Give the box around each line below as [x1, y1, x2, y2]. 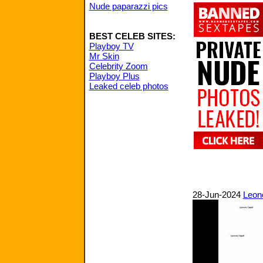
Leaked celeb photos [89, 81, 168, 91]
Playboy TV [89, 41, 134, 51]
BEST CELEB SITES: [89, 31, 176, 41]
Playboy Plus [89, 71, 140, 81]
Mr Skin [89, 51, 119, 61]
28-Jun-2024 [192, 190, 243, 200]
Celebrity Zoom [89, 61, 148, 71]
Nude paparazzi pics [89, 1, 168, 11]
